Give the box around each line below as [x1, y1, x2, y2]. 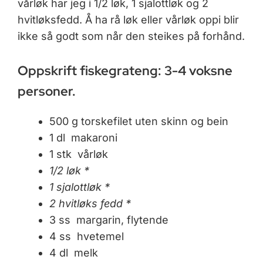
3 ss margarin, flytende [49, 214, 168, 227]
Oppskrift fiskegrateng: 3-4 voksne [18, 62, 232, 80]
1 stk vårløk [49, 148, 108, 161]
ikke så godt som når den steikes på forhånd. [18, 30, 245, 43]
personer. [18, 83, 76, 100]
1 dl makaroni [49, 131, 117, 144]
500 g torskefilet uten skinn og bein [49, 115, 228, 128]
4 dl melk [49, 247, 98, 259]
